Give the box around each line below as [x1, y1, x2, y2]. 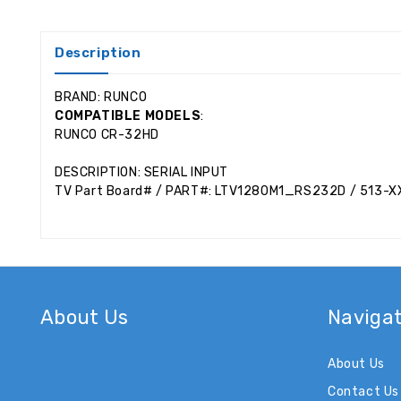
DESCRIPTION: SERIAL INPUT [55, 164, 232, 180]
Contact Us [328, 383, 399, 399]
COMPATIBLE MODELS [55, 107, 201, 124]
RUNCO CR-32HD [55, 126, 163, 142]
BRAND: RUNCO [55, 89, 150, 105]
